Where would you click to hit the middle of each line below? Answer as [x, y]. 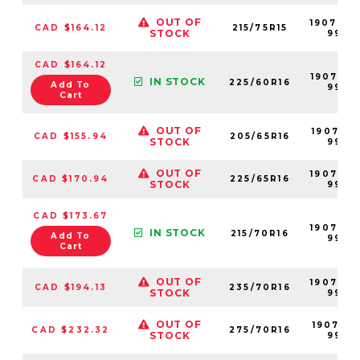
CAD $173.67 [71, 215]
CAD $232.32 [71, 329]
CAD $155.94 [71, 136]
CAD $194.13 [71, 287]
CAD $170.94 [71, 178]
